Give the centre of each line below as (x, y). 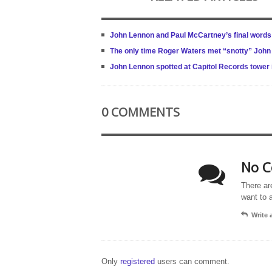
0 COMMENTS (141, 112)
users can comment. (193, 262)
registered (139, 262)
